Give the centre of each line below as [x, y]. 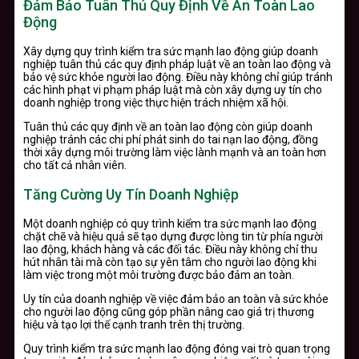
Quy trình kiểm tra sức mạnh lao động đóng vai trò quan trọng [177, 348]
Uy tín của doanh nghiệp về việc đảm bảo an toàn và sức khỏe [176, 298]
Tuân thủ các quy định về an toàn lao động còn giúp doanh [168, 126]
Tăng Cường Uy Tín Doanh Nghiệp [131, 194]
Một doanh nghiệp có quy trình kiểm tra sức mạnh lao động [170, 223]
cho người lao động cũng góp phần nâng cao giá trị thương [169, 311]
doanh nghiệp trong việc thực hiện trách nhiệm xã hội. [156, 102]
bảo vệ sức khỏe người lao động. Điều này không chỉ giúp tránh [178, 77]
